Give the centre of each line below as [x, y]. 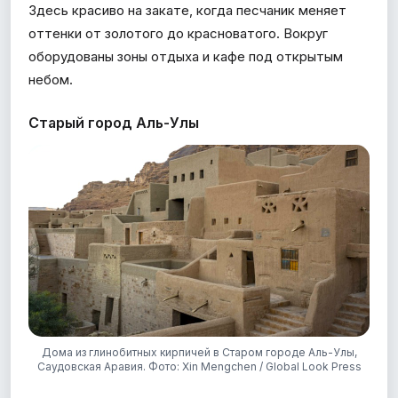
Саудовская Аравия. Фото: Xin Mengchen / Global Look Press [199, 366]
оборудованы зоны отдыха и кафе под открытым [186, 56]
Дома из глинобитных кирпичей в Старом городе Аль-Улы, [199, 352]
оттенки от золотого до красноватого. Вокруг [178, 33]
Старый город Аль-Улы [114, 122]
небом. [51, 79]
